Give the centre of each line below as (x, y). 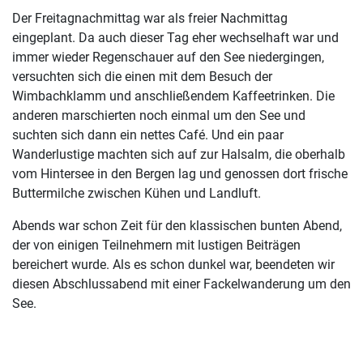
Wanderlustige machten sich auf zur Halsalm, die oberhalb (179, 155)
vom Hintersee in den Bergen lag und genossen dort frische (180, 174)
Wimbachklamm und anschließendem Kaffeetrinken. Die (173, 96)
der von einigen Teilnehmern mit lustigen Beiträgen (156, 246)
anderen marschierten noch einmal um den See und (159, 116)
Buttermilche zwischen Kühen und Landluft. (137, 194)
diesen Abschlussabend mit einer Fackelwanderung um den (181, 284)
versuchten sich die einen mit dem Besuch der (142, 77)
